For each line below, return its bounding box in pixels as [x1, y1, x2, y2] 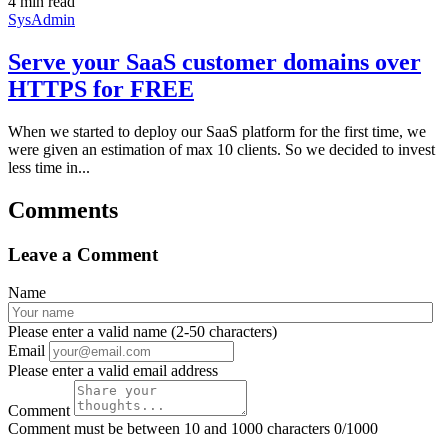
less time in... [8, 158, 90, 176]
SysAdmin [8, 10, 75, 28]
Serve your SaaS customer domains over [8, 48, 421, 75]
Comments [8, 196, 118, 223]
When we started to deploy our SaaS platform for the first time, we [8, 122, 426, 140]
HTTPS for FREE [8, 75, 194, 102]
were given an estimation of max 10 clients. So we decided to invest [8, 140, 435, 158]
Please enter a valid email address [8, 362, 218, 380]
